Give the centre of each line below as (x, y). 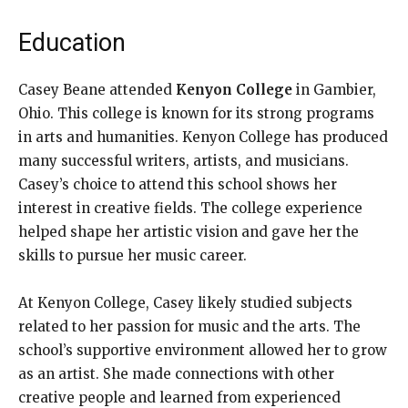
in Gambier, (334, 89)
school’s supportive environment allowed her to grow (203, 350)
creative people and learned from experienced (179, 397)
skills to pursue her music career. (133, 255)
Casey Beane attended (97, 89)
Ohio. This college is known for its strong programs (196, 113)
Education (72, 42)
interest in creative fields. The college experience (190, 208)
